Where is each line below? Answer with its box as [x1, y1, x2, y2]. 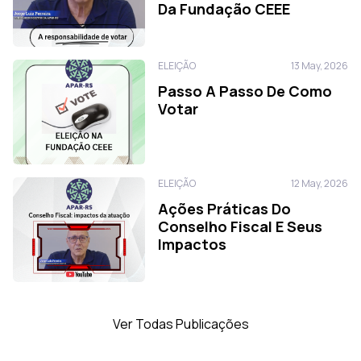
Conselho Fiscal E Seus [158, 217, 322, 236]
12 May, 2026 [291, 176, 348, 190]
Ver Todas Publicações [112, 315, 249, 333]
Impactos [158, 234, 226, 254]
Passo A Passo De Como [158, 81, 332, 101]
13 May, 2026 [291, 59, 348, 73]
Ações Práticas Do [158, 199, 291, 218]
